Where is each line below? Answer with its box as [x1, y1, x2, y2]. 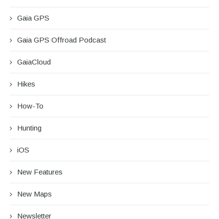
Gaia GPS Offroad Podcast [17, 35, 106, 44]
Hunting [17, 123, 42, 132]
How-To [17, 101, 44, 110]
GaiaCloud [17, 57, 51, 66]
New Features [17, 167, 63, 176]
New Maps [17, 189, 52, 198]
